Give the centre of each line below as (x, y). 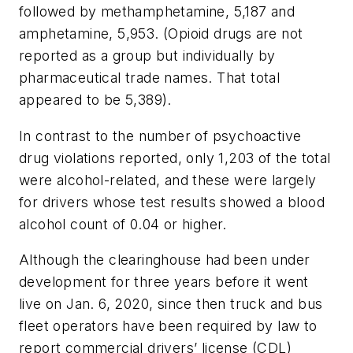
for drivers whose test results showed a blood (172, 202)
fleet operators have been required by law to (168, 326)
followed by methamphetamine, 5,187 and (157, 12)
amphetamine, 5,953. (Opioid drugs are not (161, 34)
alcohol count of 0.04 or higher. (123, 224)
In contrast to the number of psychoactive (160, 136)
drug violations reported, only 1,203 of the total (175, 158)
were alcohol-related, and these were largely (168, 180)
